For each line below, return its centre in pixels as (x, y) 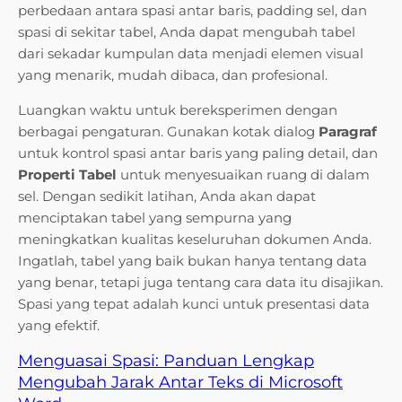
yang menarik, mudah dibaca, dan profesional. (173, 75)
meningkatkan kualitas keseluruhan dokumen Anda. (195, 240)
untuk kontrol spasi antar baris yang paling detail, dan (198, 153)
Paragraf (348, 132)
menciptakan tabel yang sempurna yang (155, 218)
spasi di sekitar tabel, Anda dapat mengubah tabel (187, 32)
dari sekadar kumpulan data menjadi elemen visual (191, 54)
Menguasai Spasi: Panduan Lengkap (166, 361)
